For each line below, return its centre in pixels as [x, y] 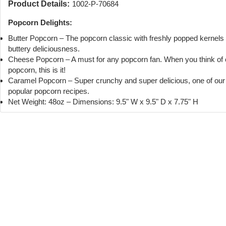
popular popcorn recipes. [49, 91]
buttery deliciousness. [44, 49]
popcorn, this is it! [37, 70]
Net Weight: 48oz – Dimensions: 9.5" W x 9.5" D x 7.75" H [103, 102]
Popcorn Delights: [40, 23]
